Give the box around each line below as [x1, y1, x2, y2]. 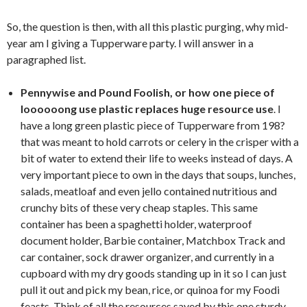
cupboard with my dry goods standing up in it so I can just [21, 267, 286, 280]
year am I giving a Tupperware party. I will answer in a [7, 36, 254, 49]
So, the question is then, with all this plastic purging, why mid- [7, 20, 288, 33]
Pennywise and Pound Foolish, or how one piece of [21, 86, 275, 99]
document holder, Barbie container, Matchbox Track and [21, 234, 285, 247]
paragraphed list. [7, 53, 86, 66]
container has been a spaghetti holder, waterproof [21, 217, 252, 230]
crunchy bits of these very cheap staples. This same [21, 201, 258, 214]
